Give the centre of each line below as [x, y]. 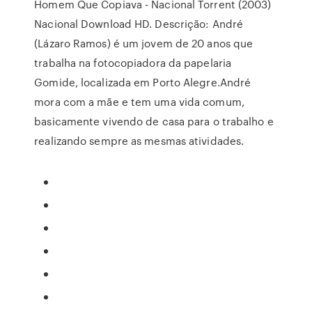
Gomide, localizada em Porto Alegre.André [143, 82]
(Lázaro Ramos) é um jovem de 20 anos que [144, 43]
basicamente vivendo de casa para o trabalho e [154, 121]
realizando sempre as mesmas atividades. [139, 141]
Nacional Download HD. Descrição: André [139, 24]
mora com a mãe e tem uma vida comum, [139, 102]
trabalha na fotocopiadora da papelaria [133, 63]
